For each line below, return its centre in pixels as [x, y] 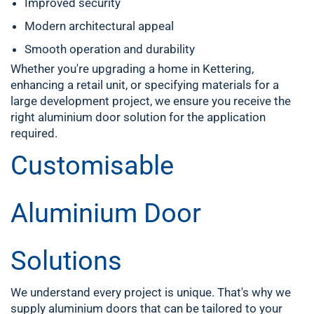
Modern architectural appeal [99, 26]
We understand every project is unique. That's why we [151, 292]
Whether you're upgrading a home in [107, 69]
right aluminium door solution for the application [138, 117]
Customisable [92, 165]
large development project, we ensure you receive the [151, 101]
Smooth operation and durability [110, 49]
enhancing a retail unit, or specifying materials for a [145, 85]
